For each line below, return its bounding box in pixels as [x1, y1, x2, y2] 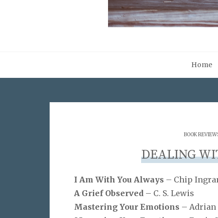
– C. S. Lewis [145, 188, 194, 198]
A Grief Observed [74, 188, 145, 198]
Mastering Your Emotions [74, 201, 182, 212]
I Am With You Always [74, 174, 166, 184]
